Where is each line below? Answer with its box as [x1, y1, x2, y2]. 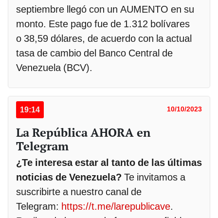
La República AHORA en [16, 125, 150, 141]
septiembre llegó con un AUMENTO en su [16, 3, 194, 16]
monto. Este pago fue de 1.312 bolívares [16, 18, 190, 30]
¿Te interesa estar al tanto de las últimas [16, 157, 202, 169]
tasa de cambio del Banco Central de [16, 47, 173, 59]
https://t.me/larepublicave [61, 200, 170, 213]
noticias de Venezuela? [16, 171, 122, 183]
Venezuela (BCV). [16, 62, 92, 74]
